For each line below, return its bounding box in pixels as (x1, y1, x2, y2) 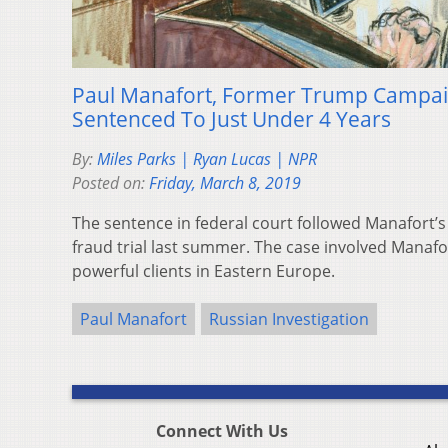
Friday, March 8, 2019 (149, 171, 301, 194)
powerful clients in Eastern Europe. (72, 259, 335, 282)
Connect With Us (156, 419, 288, 442)
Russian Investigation (209, 307, 369, 330)
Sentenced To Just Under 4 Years (72, 104, 391, 133)
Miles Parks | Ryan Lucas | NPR (97, 147, 317, 170)
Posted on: (72, 171, 149, 194)
